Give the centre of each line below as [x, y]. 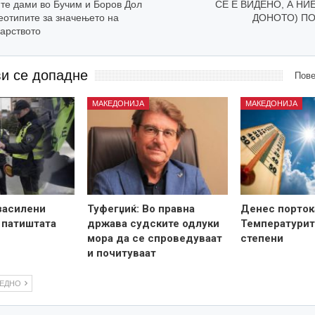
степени [262, 238]
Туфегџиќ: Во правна [141, 208]
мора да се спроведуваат [155, 238]
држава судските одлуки [154, 223]
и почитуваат [122, 253]
